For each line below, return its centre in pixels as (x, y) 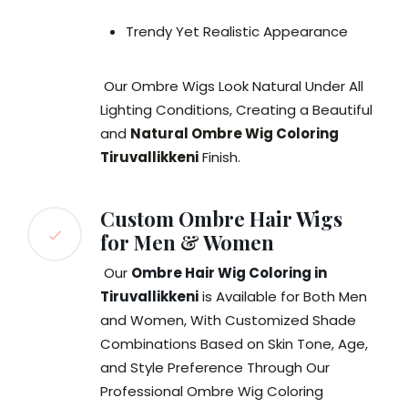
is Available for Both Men (283, 297)
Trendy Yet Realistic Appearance (237, 32)
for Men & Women (187, 243)
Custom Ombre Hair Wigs (221, 219)
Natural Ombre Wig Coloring (235, 134)
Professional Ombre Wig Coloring (212, 392)
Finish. (221, 158)
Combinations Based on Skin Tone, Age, (234, 344)
